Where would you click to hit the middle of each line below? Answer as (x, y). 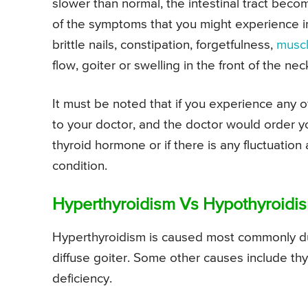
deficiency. (82, 279)
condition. (80, 166)
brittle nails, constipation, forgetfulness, (164, 45)
